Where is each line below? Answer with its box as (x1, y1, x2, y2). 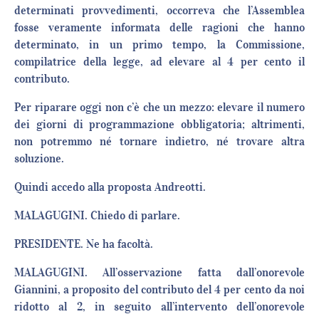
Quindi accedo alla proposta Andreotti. (14, 179, 206, 194)
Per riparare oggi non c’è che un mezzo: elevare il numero (14, 100, 305, 115)
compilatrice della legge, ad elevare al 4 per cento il (14, 54, 305, 69)
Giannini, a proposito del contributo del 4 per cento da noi (14, 282, 305, 297)
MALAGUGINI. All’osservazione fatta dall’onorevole (14, 265, 305, 280)
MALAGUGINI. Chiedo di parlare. (14, 208, 180, 223)
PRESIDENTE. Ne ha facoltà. (14, 236, 153, 251)
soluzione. (14, 151, 64, 166)
